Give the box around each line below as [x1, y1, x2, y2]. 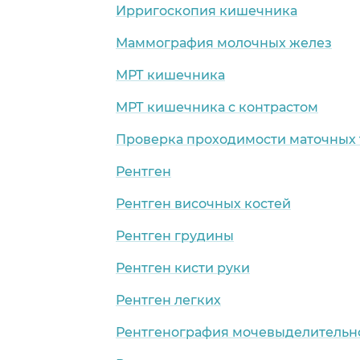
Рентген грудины [116, 227, 234, 243]
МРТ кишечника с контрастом [116, 99, 318, 115]
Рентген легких [116, 292, 221, 308]
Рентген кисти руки [116, 260, 250, 276]
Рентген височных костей [116, 195, 291, 211]
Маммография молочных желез [116, 35, 332, 51]
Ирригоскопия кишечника [116, 2, 297, 18]
